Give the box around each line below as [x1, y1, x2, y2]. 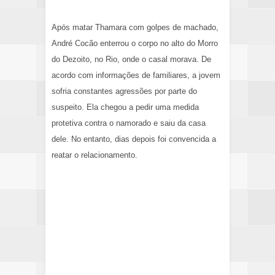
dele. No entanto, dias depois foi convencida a [52, 134, 216, 144]
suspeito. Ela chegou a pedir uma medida [52, 102, 199, 112]
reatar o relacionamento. [52, 150, 137, 160]
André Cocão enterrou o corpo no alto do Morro [52, 38, 218, 48]
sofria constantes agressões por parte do [52, 86, 197, 96]
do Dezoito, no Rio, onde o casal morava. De [52, 54, 211, 64]
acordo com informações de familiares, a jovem [52, 70, 220, 80]
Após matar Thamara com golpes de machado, [52, 22, 219, 32]
